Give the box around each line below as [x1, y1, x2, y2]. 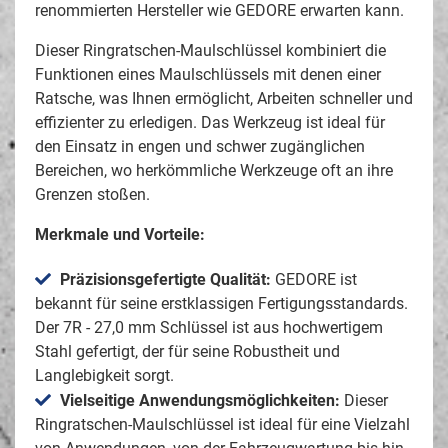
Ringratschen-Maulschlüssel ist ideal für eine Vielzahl [35, 415, 410, 434]
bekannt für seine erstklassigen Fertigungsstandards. [35, 294, 408, 313]
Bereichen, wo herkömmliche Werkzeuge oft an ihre [35, 161, 393, 180]
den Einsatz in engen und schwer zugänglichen [35, 137, 365, 156]
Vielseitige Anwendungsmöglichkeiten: [60, 391, 340, 410]
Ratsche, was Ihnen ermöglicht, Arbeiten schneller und [35, 89, 413, 108]
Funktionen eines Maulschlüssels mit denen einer [35, 65, 381, 84]
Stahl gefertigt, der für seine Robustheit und [35, 342, 340, 361]
